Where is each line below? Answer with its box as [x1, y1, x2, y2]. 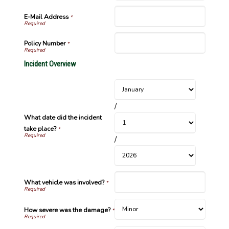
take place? [24, 125, 56, 133]
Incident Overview [24, 59, 76, 69]
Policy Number [24, 39, 65, 48]
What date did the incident [24, 113, 102, 122]
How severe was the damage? [24, 205, 110, 214]
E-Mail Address [24, 12, 68, 21]
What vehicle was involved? [24, 178, 104, 187]
